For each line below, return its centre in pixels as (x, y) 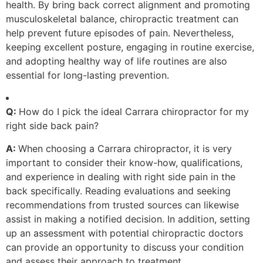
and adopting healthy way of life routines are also (117, 61)
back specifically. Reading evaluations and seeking (118, 190)
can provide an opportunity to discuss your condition (125, 247)
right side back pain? (52, 126)
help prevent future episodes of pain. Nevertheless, (120, 33)
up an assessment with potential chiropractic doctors (124, 233)
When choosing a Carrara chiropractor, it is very (125, 148)
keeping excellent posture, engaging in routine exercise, (130, 47)
